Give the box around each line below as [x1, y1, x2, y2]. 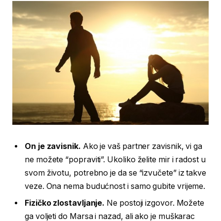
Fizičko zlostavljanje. [25, 198, 105, 208]
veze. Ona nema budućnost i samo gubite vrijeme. [25, 181, 206, 191]
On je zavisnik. [25, 141, 81, 151]
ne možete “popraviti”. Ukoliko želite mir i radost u [25, 154, 206, 164]
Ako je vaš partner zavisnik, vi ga [80, 141, 203, 151]
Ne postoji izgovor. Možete [105, 198, 205, 208]
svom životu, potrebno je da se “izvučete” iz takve [25, 168, 207, 178]
